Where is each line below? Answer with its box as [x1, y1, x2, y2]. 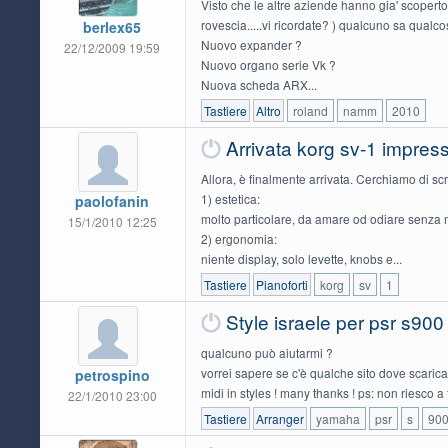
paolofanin [75, 190, 150, 211]
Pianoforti [255, 275, 308, 293]
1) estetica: [200, 189, 260, 207]
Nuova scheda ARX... [200, 75, 317, 93]
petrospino [74, 364, 150, 385]
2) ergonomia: [200, 229, 277, 247]
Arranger [255, 409, 304, 427]
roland [292, 101, 328, 119]
